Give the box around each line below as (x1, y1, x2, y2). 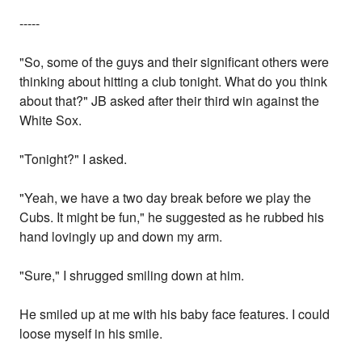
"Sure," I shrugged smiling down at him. (19, 266, 245, 285)
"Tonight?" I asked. (19, 149, 128, 169)
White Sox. (19, 111, 82, 130)
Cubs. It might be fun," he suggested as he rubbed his (19, 208, 325, 227)
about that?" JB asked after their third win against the (19, 91, 320, 111)
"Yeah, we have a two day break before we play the (19, 188, 312, 208)
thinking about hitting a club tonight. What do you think (19, 72, 328, 91)
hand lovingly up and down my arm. (19, 227, 223, 246)
